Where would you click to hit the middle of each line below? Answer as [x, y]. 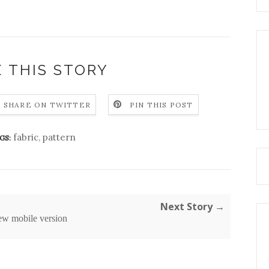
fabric [26, 137]
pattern [59, 137]
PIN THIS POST [162, 105]
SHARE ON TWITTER [47, 105]
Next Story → [192, 206]
